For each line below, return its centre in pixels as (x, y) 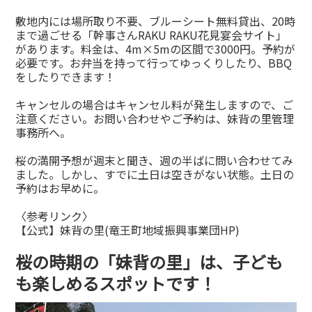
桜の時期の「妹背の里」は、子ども (149, 262)
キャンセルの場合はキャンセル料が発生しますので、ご (155, 105)
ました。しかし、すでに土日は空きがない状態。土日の (155, 174)
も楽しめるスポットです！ (116, 283)
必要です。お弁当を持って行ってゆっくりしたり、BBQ (154, 63)
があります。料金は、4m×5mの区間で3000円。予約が (156, 49)
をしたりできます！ (66, 77)
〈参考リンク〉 (55, 216)
